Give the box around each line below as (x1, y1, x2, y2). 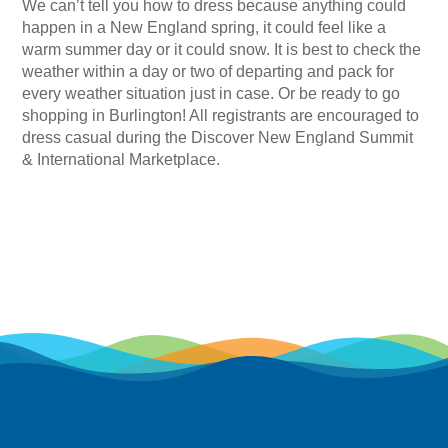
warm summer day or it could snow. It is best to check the (22, 41, 422, 59)
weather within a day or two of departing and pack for (22, 63, 395, 81)
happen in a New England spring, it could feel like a (22, 19, 387, 37)
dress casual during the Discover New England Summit (22, 129, 414, 147)
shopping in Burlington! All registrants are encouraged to (22, 107, 420, 125)
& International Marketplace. (22, 151, 221, 169)
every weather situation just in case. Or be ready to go (22, 85, 401, 103)
